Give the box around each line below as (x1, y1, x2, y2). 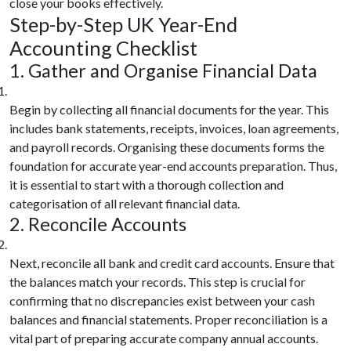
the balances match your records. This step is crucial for (9, 273, 306, 289)
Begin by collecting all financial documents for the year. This (9, 101, 329, 117)
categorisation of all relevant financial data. (9, 195, 240, 211)
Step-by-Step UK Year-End (9, 12, 237, 36)
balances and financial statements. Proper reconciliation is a (9, 311, 327, 327)
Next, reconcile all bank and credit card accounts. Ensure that (9, 255, 335, 270)
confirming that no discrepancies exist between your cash (9, 292, 315, 308)
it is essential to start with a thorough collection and (9, 176, 284, 192)
